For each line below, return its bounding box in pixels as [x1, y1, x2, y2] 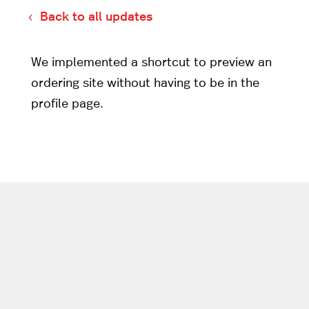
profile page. [30, 97, 103, 110]
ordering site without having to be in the [30, 77, 259, 90]
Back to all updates [40, 11, 153, 24]
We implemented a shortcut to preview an [30, 56, 272, 69]
